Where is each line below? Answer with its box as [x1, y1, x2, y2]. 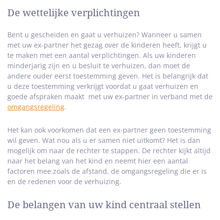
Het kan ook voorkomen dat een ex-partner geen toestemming [7, 125, 211, 135]
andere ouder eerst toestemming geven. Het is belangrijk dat [7, 71, 208, 81]
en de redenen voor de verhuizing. [7, 177, 121, 187]
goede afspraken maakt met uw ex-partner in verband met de [7, 92, 213, 102]
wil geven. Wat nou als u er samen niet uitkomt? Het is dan [7, 136, 200, 145]
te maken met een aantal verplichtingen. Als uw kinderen [7, 51, 196, 60]
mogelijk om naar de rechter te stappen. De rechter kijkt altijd [7, 146, 211, 156]
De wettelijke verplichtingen [7, 7, 140, 19]
